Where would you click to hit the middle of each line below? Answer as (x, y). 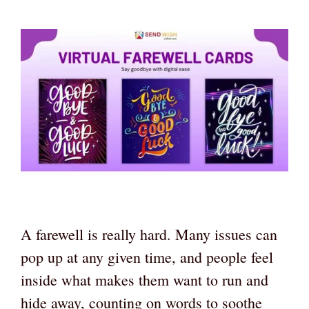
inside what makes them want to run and (144, 279)
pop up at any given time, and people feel (147, 257)
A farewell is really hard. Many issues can (149, 234)
